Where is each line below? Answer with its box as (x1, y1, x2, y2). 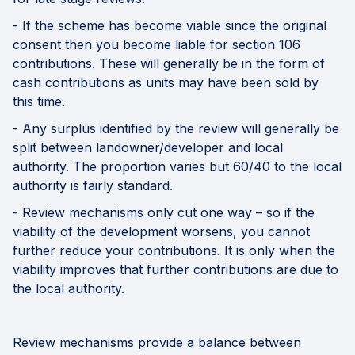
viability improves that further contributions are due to (13, 261, 338, 278)
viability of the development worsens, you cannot (13, 223, 310, 240)
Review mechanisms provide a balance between (13, 334, 301, 351)
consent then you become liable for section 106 (13, 36, 300, 53)
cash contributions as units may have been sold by (13, 74, 319, 91)
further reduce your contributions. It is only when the (13, 242, 335, 259)
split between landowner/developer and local (13, 139, 283, 156)
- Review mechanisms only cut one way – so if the (13, 204, 315, 221)
